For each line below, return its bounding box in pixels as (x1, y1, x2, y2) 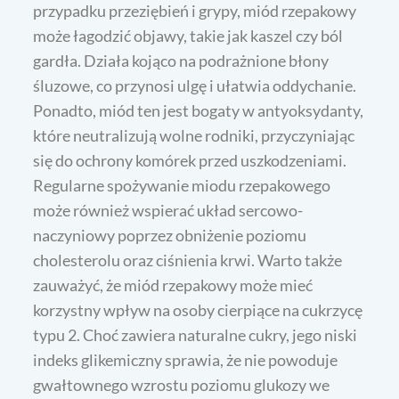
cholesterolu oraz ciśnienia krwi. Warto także (33, 250, 343, 271)
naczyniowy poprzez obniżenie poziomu (33, 225, 307, 246)
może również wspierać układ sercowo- (33, 200, 304, 221)
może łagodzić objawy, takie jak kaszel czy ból (33, 26, 344, 46)
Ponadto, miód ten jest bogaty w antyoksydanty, (33, 101, 364, 121)
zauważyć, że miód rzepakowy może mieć (33, 275, 313, 296)
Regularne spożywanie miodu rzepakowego (33, 175, 331, 196)
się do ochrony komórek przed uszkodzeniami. (33, 151, 347, 171)
